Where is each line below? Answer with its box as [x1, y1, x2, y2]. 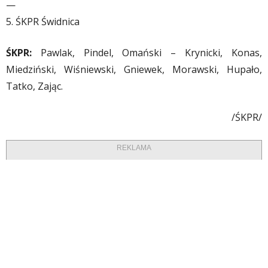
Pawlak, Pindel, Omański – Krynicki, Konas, [32, 45, 262, 59]
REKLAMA [117, 143, 151, 152]
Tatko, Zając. [6, 79, 63, 93]
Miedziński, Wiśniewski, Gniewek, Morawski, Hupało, [6, 62, 262, 76]
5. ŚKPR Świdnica [6, 14, 80, 28]
